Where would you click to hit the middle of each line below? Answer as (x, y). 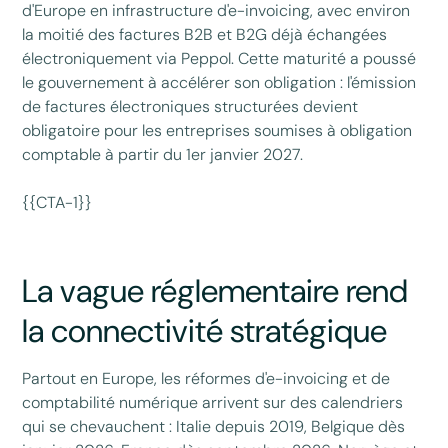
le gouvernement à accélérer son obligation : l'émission (219, 83)
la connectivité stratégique (205, 331)
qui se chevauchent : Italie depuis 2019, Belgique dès (214, 427)
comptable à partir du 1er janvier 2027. (163, 155)
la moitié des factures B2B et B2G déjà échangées (205, 35)
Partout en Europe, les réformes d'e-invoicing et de (206, 379)
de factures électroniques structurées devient (190, 107)
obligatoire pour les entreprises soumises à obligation (217, 131)
